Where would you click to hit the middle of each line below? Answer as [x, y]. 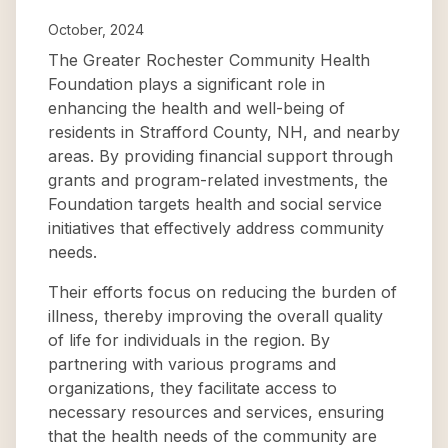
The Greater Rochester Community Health [209, 60]
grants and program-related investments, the [218, 180]
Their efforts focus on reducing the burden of [222, 292]
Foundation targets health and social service [215, 204]
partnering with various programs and [192, 364]
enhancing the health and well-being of [196, 108]
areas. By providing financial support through [220, 156]
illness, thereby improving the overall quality [215, 316]
